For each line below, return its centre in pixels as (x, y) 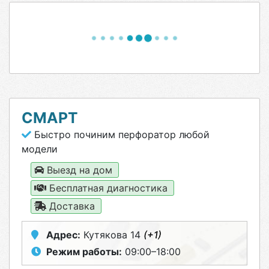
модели (40, 149)
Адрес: (63, 235)
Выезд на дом (80, 170)
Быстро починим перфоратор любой (120, 134)
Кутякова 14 (112, 235)
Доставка (72, 206)
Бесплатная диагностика (108, 188)
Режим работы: (84, 252)
